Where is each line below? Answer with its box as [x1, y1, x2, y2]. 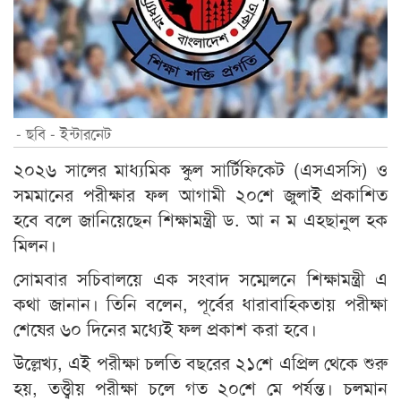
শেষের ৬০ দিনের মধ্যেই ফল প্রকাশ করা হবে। [13, 315, 317, 342]
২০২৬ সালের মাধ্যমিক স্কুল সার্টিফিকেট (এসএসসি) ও [13, 156, 388, 183]
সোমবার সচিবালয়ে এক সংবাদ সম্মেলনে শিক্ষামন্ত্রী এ [13, 265, 388, 292]
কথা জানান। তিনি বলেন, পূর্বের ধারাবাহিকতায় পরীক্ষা [13, 290, 388, 317]
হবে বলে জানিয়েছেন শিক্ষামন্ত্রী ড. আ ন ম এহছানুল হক [13, 206, 388, 233]
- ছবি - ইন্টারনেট [16, 122, 111, 145]
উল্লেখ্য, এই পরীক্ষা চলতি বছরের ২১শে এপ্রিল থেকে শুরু [13, 349, 388, 376]
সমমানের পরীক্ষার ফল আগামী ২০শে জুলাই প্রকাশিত [13, 181, 388, 208]
